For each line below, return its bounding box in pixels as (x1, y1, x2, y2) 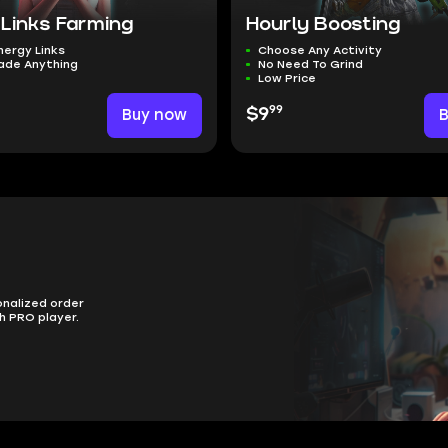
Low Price (258, 71, 317, 86)
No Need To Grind (258, 57, 364, 72)
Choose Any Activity (258, 43, 383, 58)
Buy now (121, 106, 187, 125)
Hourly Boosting (246, 16, 401, 34)
